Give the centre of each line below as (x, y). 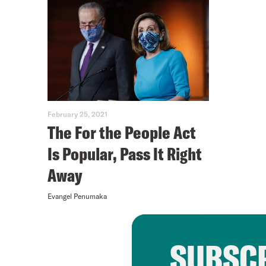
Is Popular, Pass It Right (125, 154)
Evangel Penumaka (77, 196)
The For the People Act (122, 133)
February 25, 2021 (77, 114)
